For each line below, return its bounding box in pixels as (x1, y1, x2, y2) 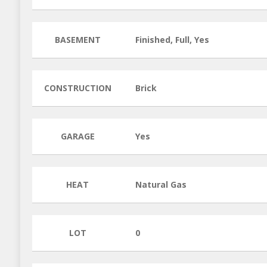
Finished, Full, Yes (135, 34, 209, 46)
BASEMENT (54, 34, 101, 46)
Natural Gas (135, 179, 187, 191)
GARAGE (60, 131, 95, 142)
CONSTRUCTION (44, 82, 111, 94)
